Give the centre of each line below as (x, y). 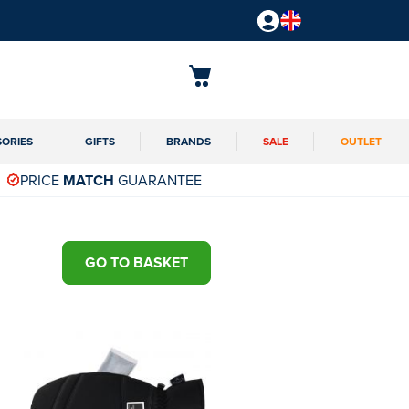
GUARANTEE (158, 179)
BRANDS (189, 141)
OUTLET (361, 141)
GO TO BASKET (136, 262)
